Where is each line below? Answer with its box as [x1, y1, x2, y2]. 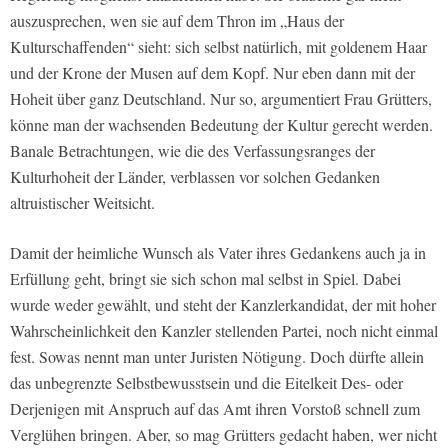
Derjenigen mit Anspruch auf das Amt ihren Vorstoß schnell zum [10, 397, 420, 419]
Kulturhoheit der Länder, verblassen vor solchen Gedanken [10, 165, 380, 187]
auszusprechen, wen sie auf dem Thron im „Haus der [10, 9, 344, 31]
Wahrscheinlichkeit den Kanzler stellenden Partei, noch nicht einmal [10, 319, 438, 341]
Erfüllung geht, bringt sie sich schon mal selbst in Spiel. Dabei [10, 267, 401, 289]
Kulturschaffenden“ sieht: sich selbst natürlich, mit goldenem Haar [10, 35, 427, 57]
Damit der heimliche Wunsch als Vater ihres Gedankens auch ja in [10, 241, 426, 263]
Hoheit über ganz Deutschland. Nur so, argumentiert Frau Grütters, [10, 87, 432, 109]
